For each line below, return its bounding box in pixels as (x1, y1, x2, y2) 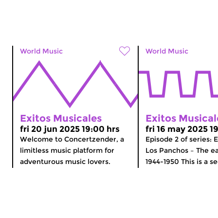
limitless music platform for (20, 145, 114, 155)
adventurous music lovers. (20, 157, 110, 166)
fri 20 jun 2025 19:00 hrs (20, 124, 120, 134)
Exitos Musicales (20, 112, 102, 124)
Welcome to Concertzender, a (20, 134, 124, 144)
